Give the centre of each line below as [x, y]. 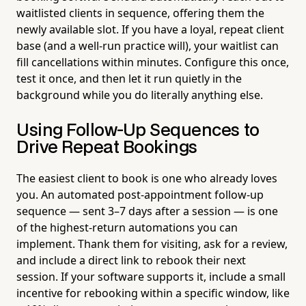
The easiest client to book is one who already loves [147, 178]
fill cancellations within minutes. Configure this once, [153, 62]
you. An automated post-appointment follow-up [140, 194]
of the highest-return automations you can [127, 227]
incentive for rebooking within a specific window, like [153, 293]
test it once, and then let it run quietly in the [129, 78]
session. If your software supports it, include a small [151, 276]
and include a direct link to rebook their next [131, 260]
